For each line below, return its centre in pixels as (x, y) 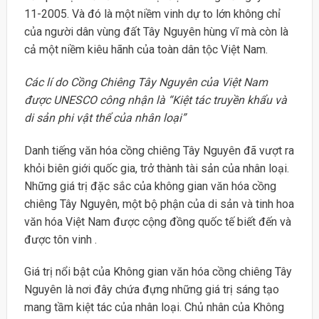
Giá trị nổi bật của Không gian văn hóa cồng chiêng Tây (158, 272)
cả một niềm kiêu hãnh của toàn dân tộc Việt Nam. (146, 50)
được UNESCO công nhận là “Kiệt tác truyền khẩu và (155, 100)
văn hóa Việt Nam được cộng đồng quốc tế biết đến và (157, 221)
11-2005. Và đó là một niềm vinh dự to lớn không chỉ (152, 14)
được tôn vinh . (60, 239)
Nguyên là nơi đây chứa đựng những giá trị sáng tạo (151, 290)
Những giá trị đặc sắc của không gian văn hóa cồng (150, 186)
